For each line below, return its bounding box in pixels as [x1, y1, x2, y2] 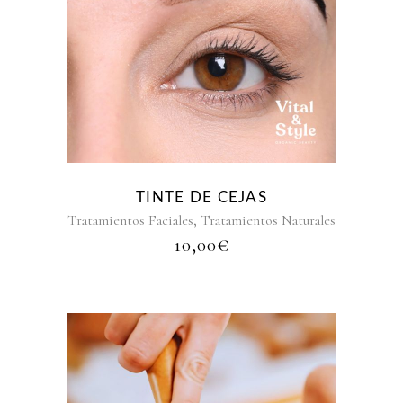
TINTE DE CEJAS [136, 190, 267, 205]
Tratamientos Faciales [67, 211, 193, 229]
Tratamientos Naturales [201, 211, 336, 229]
